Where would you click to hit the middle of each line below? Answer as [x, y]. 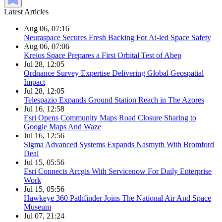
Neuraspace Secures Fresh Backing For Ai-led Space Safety [117, 38]
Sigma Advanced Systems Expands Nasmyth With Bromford [119, 145]
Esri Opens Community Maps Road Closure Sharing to [110, 118]
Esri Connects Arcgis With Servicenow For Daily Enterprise [118, 171]
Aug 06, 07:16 [47, 29]
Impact [34, 82]
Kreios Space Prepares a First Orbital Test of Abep [103, 55]
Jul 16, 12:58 [44, 109]
